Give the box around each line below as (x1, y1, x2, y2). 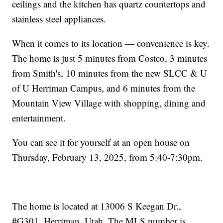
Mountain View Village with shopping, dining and (12, 97, 206, 110)
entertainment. (12, 111, 66, 124)
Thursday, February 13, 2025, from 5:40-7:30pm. (12, 151, 203, 164)
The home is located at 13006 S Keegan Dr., (12, 200, 182, 213)
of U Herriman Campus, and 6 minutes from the (12, 82, 196, 95)
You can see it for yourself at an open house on (12, 136, 190, 149)
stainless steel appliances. (12, 12, 107, 25)
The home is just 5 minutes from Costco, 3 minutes (12, 52, 208, 65)
